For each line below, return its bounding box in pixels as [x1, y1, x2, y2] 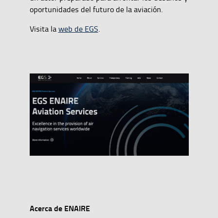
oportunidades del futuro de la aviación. [29, 3, 163, 15]
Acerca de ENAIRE [29, 202, 90, 214]
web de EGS [58, 23, 98, 34]
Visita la [29, 23, 58, 34]
